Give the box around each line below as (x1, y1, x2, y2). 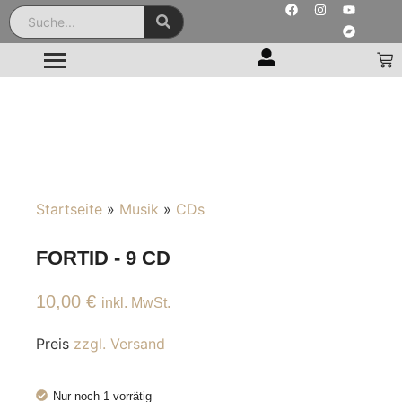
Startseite (36, 200, 102, 218)
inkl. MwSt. (101, 295, 170, 311)
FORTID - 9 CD (36, 247, 170, 270)
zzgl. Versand (74, 335, 165, 354)
